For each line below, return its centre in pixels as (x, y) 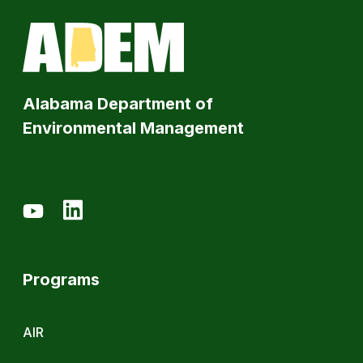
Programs (61, 280)
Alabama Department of (118, 104)
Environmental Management (133, 128)
